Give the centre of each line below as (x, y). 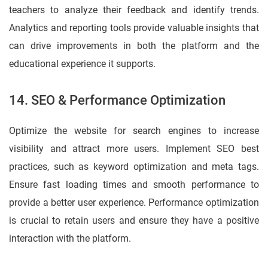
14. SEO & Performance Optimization (117, 100)
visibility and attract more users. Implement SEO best (134, 149)
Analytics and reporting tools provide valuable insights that (134, 28)
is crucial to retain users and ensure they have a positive (134, 221)
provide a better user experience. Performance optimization (134, 203)
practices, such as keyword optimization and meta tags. (134, 167)
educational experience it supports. (82, 64)
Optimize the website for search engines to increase (134, 131)
